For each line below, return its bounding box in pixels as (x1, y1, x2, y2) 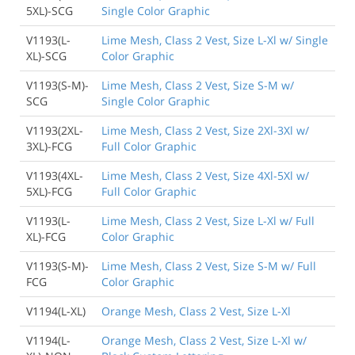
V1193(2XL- (26, 123, 83, 139)
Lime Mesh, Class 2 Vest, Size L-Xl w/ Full (101, 213, 315, 229)
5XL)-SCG (26, 3, 73, 19)
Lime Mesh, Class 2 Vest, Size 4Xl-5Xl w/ (101, 168, 309, 184)
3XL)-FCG (26, 139, 72, 155)
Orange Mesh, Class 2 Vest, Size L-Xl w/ (101, 333, 307, 349)
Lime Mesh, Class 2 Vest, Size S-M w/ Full (101, 258, 316, 274)
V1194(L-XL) (26, 303, 86, 319)
